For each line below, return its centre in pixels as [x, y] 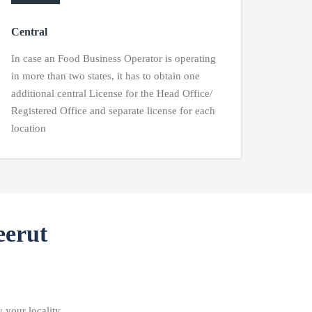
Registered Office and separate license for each [113, 110]
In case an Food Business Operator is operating [114, 58]
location [29, 128]
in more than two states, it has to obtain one [106, 76]
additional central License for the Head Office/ [112, 93]
